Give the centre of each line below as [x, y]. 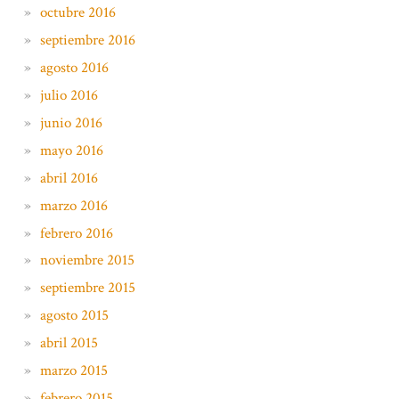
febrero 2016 [76, 233]
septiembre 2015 [87, 288]
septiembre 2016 [87, 41]
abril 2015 [69, 343]
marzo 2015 [73, 370]
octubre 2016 [77, 13]
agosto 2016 [74, 68]
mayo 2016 [71, 150]
